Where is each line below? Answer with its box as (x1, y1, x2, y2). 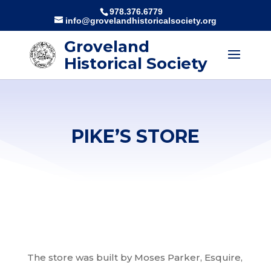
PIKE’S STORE (71, 125, 200, 148)
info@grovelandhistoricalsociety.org (65, 15, 217, 25)
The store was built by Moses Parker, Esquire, (27, 252, 243, 263)
